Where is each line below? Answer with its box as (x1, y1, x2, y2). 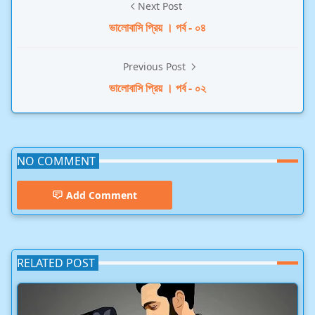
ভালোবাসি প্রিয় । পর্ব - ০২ (109, 79, 206, 96)
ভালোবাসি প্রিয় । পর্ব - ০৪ (109, 19, 206, 35)
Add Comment (66, 188, 137, 202)
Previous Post (122, 59, 188, 73)
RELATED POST (17, 255, 95, 271)
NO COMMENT (17, 153, 96, 169)
